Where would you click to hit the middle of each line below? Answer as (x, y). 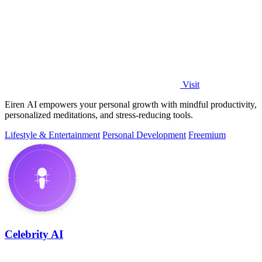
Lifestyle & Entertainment (52, 135)
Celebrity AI (34, 235)
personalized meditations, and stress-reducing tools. (99, 115)
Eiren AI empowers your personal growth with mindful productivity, (131, 104)
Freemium (207, 135)
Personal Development (144, 135)
